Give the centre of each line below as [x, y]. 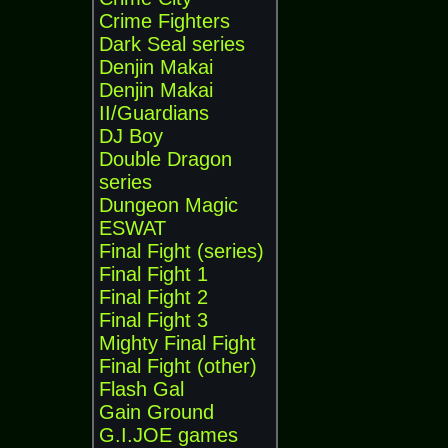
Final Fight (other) [178, 366]
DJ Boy [131, 136]
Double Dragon [165, 159]
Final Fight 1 [153, 274]
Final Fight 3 [153, 320]
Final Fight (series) [181, 251]
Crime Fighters [164, 21]
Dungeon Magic [168, 205]
